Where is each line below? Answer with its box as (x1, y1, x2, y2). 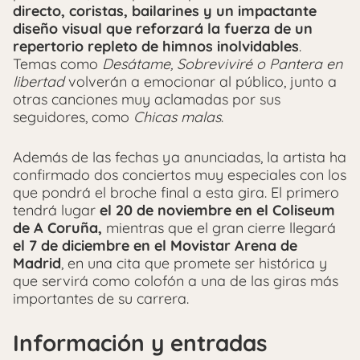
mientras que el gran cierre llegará (102, 219, 336, 238)
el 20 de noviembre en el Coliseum (100, 201, 335, 220)
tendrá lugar (13, 201, 100, 220)
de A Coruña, (13, 219, 102, 238)
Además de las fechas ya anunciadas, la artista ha (13, 148, 346, 167)
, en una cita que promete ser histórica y (61, 254, 327, 273)
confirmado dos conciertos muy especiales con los (13, 166, 346, 185)
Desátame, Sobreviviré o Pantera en (102, 55, 342, 74)
